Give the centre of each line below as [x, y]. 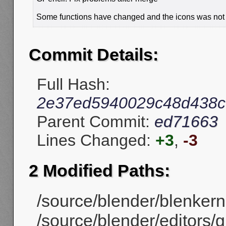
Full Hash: [73, 84]
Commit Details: [94, 55]
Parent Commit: [96, 122]
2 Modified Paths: [99, 170]
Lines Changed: [96, 140]
